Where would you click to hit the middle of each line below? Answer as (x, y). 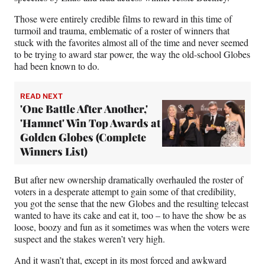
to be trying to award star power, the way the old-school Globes (132, 54)
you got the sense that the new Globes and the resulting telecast (131, 203)
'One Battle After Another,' (84, 109)
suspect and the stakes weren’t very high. (90, 239)
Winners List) (54, 152)
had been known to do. (57, 66)
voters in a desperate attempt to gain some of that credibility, (125, 192)
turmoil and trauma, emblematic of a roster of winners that (122, 31)
